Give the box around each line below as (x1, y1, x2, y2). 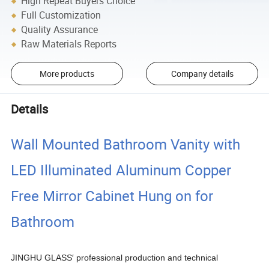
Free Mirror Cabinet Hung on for (11, 186, 214, 206)
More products (39, 68, 94, 80)
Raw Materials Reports (21, 37, 117, 51)
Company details (171, 68, 234, 80)
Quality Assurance (21, 23, 98, 37)
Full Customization (21, 8, 101, 22)
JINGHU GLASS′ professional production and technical (11, 253, 219, 263)
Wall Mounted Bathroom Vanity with (11, 134, 241, 154)
